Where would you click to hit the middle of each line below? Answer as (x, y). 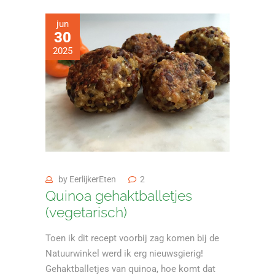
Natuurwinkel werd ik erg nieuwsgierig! (124, 254)
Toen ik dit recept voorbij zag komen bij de (132, 238)
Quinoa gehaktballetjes (119, 196)
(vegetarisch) (86, 212)
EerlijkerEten (93, 180)
